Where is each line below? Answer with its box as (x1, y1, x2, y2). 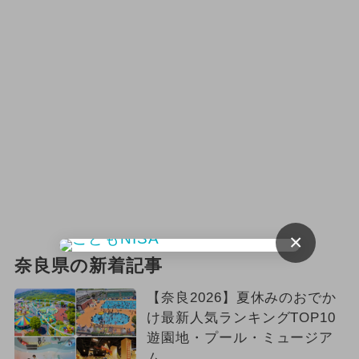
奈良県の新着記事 (14, 256, 163, 276)
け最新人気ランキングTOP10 (146, 310, 337, 326)
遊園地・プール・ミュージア (146, 330, 334, 346)
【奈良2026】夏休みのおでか (146, 290, 337, 306)
